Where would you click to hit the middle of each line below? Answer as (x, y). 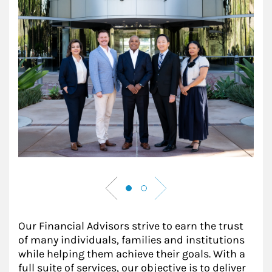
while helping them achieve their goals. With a (132, 254)
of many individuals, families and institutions (131, 240)
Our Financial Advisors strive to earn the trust (131, 226)
